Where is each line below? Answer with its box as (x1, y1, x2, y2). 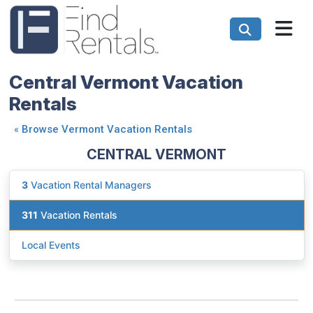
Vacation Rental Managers (28, 179, 152, 191)
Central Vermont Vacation (8, 70, 243, 93)
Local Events (22, 239, 80, 252)
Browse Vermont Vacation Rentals (21, 122, 192, 136)
